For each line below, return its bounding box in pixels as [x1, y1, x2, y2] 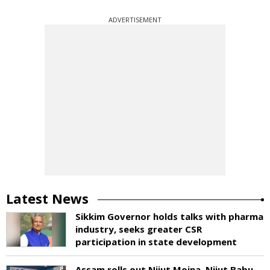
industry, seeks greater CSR [75, 222, 202, 235]
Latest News [6, 189, 89, 207]
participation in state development [75, 235, 237, 248]
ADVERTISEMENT [108, 14, 162, 24]
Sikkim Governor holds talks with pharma [75, 210, 263, 222]
